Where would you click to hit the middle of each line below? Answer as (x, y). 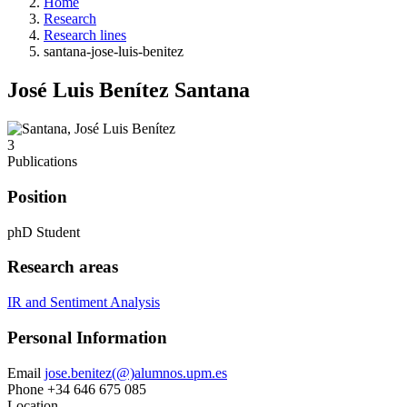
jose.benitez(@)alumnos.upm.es (136, 372)
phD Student (44, 232)
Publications (42, 162)
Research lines (85, 35)
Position (37, 196)
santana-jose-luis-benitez (114, 52)
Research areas (63, 267)
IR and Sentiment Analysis (84, 303)
